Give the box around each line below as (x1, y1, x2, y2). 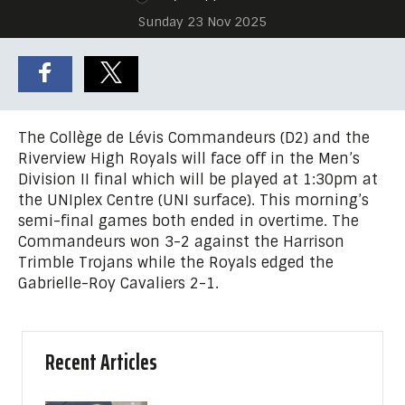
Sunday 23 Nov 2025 (138, 13, 267, 30)
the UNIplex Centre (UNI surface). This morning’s (18, 190, 369, 210)
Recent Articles (45, 344, 157, 380)
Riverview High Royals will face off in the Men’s (18, 148, 360, 168)
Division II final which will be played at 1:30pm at (18, 169, 378, 189)
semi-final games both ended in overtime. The (18, 211, 359, 231)
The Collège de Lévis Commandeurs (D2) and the (18, 127, 370, 147)
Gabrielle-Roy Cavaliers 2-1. (18, 273, 219, 293)
